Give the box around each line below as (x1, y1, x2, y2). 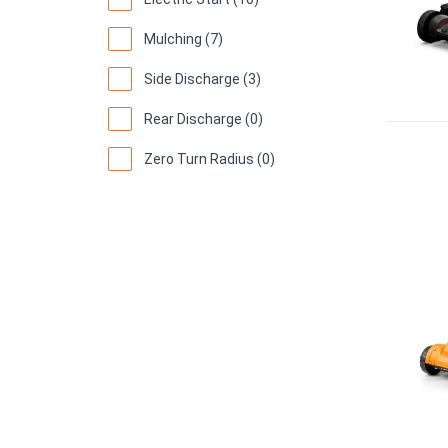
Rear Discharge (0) (144, 110, 263, 127)
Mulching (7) (144, 30, 223, 47)
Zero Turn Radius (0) (144, 150, 275, 167)
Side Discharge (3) (144, 70, 261, 87)
